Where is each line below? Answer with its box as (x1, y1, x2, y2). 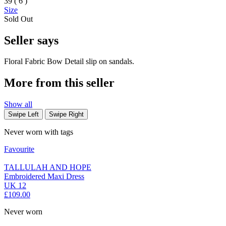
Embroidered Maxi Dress (4, 172, 84, 181)
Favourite (4, 145, 34, 154)
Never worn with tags (4, 128, 73, 137)
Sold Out (4, 14, 33, 23)
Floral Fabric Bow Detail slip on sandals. (4, 57, 134, 66)
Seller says (4, 33, 59, 47)
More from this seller (4, 76, 115, 90)
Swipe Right (49, 110, 84, 119)
